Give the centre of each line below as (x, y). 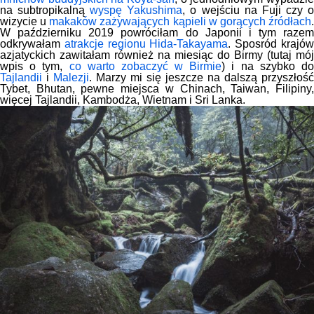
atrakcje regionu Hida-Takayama (146, 44)
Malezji (69, 78)
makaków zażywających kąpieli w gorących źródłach (180, 22)
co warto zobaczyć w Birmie (145, 67)
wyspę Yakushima (136, 11)
